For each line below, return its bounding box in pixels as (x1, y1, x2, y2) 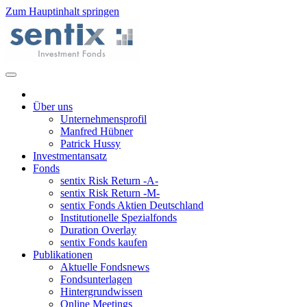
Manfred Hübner (60, 125, 133, 137)
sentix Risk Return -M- (60, 187, 160, 199)
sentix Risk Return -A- (60, 175, 158, 186)
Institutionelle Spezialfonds (60, 212, 177, 223)
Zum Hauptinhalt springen (5, 5, 119, 17)
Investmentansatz (33, 150, 107, 162)
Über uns (33, 101, 73, 112)
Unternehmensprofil (60, 113, 147, 125)
